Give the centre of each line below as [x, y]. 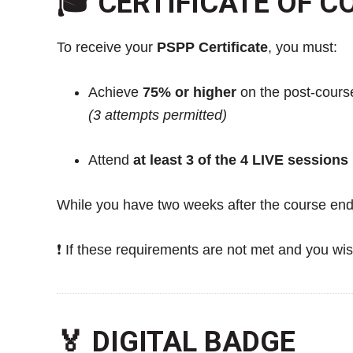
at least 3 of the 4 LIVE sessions [241, 160]
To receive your [107, 47]
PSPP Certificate [212, 47]
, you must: [303, 47]
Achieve [115, 92]
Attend [111, 160]
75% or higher [190, 92]
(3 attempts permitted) [158, 115]
